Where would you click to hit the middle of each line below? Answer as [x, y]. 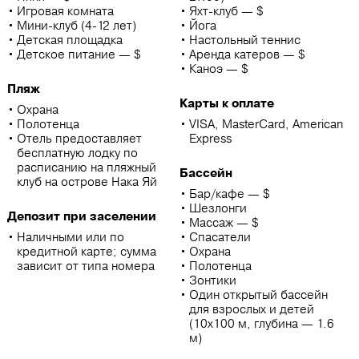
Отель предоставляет [79, 139]
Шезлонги [218, 208]
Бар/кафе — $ [230, 194]
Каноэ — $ [219, 69]
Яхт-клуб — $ [226, 11]
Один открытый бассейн [258, 295]
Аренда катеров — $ [247, 54]
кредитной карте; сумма [87, 252]
